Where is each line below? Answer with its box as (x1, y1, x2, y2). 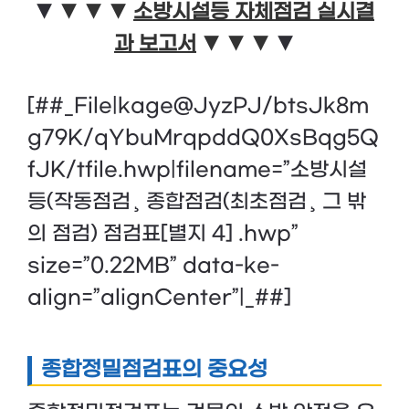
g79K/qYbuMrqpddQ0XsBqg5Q (27, 126, 379, 151)
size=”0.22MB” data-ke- (27, 254, 279, 278)
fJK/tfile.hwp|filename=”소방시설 (27, 158, 367, 183)
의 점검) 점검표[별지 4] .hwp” (27, 222, 299, 246)
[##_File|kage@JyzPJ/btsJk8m (27, 94, 369, 119)
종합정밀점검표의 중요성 (41, 358, 267, 383)
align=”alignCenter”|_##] (27, 286, 291, 310)
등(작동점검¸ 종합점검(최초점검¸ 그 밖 (27, 190, 366, 215)
